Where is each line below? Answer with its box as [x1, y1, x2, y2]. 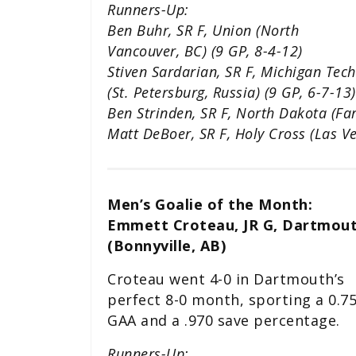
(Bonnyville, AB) [107, 236, 226, 256]
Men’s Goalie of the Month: [107, 195, 312, 215]
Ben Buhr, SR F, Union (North [107, 21, 299, 41]
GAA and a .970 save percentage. [107, 311, 340, 331]
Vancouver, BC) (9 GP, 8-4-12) [107, 41, 303, 61]
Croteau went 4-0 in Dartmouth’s [107, 269, 345, 289]
